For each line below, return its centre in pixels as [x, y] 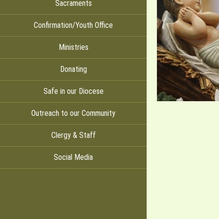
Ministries [73, 47]
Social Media [73, 157]
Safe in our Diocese [73, 91]
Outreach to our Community [73, 113]
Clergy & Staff [73, 135]
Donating [73, 69]
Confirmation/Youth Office [73, 25]
